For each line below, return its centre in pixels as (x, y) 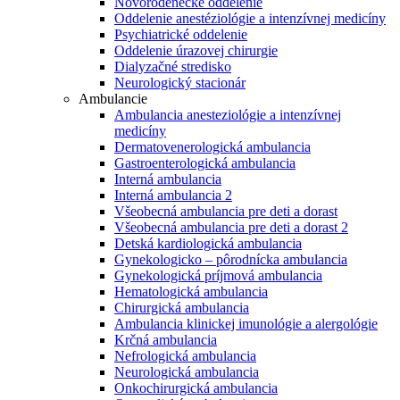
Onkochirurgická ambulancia (196, 388)
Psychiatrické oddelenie (181, 34)
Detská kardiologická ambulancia (208, 243)
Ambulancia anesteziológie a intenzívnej (228, 115)
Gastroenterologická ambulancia (205, 163)
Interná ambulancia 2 (173, 195)
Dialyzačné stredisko (173, 67)
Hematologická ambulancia (191, 292)
